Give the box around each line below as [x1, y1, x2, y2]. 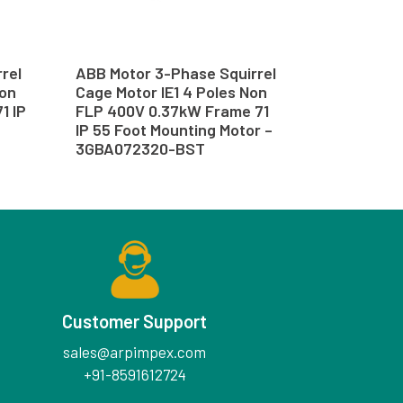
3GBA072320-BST [75, 139, 205, 159]
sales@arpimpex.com [63, 343, 207, 362]
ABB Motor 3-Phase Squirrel [75, 63, 276, 84]
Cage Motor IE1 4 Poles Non [75, 82, 267, 103]
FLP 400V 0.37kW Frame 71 [75, 101, 269, 121]
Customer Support [62, 310, 208, 333]
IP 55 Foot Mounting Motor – [75, 120, 273, 140]
